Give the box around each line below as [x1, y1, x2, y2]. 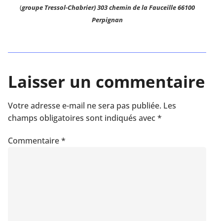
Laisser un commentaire [8, 70, 205, 93]
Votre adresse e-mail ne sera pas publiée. [8, 100, 161, 111]
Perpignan [91, 15, 123, 24]
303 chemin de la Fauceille [97, 2, 176, 12]
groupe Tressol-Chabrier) [21, 2, 96, 12]
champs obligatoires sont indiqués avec [8, 112, 157, 123]
